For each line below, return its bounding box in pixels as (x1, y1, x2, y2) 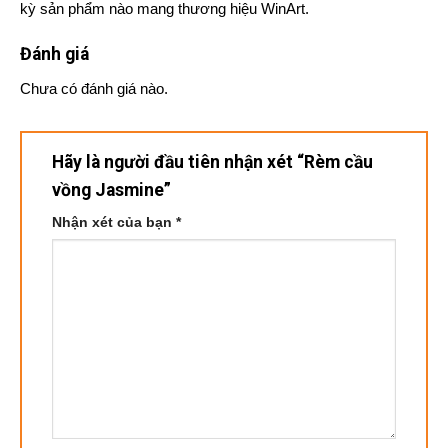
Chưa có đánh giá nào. (19, 80, 168, 98)
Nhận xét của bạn (51, 215, 176, 231)
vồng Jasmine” (51, 179, 175, 200)
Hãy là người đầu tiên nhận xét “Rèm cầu (51, 151, 373, 172)
